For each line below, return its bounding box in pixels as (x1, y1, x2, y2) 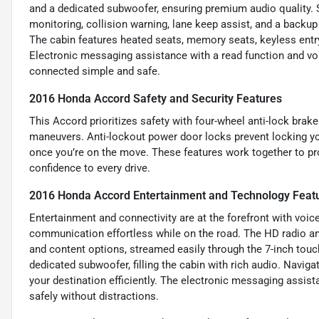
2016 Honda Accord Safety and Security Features (29, 92, 282, 106)
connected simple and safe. (29, 65, 160, 78)
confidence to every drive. (29, 162, 150, 175)
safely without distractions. (29, 290, 159, 303)
